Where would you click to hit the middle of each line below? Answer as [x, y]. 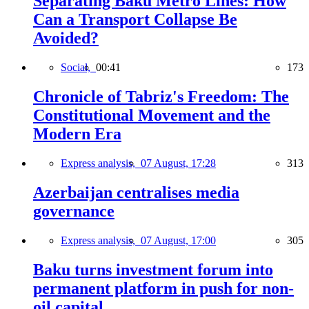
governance [74, 211]
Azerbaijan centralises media [136, 192]
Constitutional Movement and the [152, 115]
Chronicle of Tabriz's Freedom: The [161, 96]
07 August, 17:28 [178, 163]
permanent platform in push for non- [163, 288]
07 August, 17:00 [178, 240]
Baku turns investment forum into [153, 269]
